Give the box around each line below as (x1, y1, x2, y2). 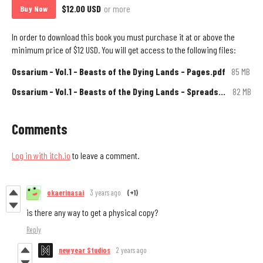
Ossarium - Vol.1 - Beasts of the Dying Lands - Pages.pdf (12, 65, 225, 77)
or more (104, 2, 130, 14)
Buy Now (19, 3, 48, 14)
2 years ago (116, 245, 147, 255)
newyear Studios (59, 245, 110, 255)
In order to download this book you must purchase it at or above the (12, 31, 235, 42)
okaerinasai (47, 188, 84, 197)
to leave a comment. (70, 149, 139, 161)
